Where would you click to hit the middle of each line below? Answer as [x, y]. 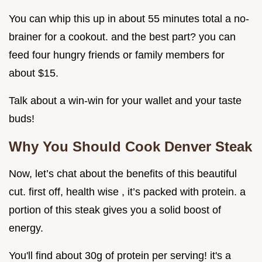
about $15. [34, 73]
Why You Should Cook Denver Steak [130, 147]
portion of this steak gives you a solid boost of [115, 210]
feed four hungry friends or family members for [117, 55]
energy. [26, 228]
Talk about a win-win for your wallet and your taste [125, 101]
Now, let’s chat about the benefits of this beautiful [123, 174]
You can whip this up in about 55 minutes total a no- [129, 19]
